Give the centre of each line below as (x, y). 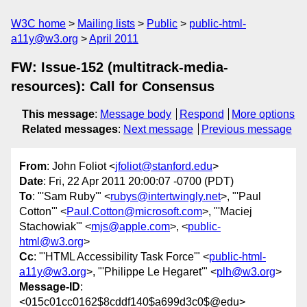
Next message (158, 129)
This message (58, 114)
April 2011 (114, 39)
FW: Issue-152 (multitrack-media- (120, 67)
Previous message (246, 129)
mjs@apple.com (131, 227)
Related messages (70, 129)
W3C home (38, 24)
